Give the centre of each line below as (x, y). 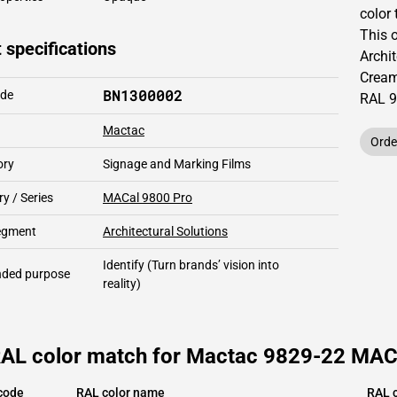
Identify (124, 265)
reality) (122, 284)
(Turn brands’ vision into (212, 265)
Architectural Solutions (165, 231)
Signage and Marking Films (177, 164)
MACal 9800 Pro (148, 198)
